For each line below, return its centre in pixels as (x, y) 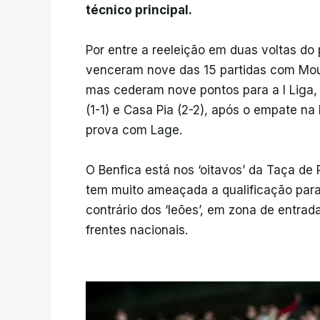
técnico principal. (139, 10)
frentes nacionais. (137, 230)
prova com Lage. (134, 130)
